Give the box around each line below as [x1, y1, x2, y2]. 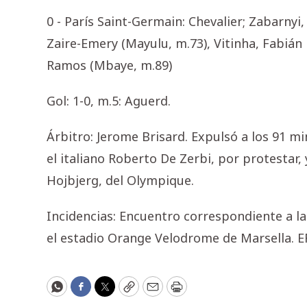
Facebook [79, 284, 137, 301]
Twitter [103, 284, 149, 301]
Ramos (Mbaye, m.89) [47, 57, 172, 74]
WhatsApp [56, 284, 119, 301]
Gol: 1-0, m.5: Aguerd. [47, 93, 171, 110]
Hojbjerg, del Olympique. [47, 172, 194, 189]
